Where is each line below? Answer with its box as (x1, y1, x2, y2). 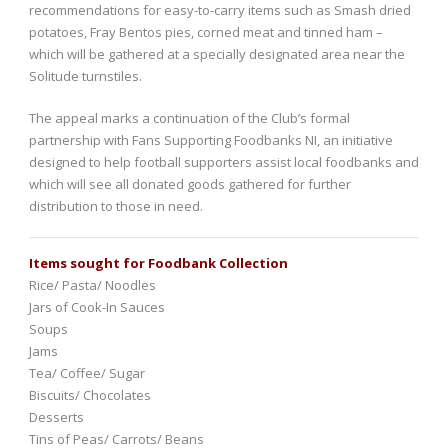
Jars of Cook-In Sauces (29, 298, 165, 317)
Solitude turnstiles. (29, 67, 142, 86)
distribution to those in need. (29, 197, 203, 216)
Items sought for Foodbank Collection (29, 254, 288, 273)
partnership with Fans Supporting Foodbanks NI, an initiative (29, 131, 393, 150)
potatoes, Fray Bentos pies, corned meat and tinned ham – (29, 23, 383, 42)
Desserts (29, 408, 84, 427)
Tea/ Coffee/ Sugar (29, 364, 145, 383)
